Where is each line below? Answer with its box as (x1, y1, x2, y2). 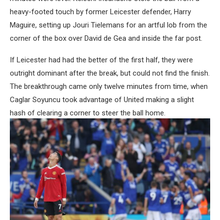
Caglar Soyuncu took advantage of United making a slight (10, 95, 194, 104)
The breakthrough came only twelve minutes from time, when (10, 82, 208, 91)
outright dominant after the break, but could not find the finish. (10, 68, 210, 78)
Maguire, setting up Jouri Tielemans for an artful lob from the (10, 20, 207, 29)
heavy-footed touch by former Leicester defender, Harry (10, 7, 191, 16)
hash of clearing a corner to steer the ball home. (10, 108, 165, 117)
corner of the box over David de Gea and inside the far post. (10, 33, 202, 43)
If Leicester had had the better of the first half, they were (10, 55, 193, 64)
